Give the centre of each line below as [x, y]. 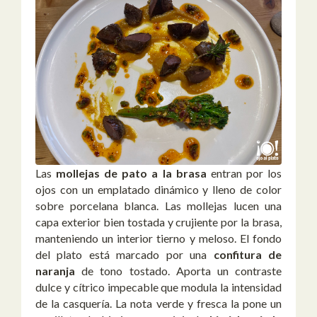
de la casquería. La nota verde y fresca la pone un [158, 304]
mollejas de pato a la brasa [131, 173]
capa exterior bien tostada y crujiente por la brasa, [158, 222]
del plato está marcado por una [125, 255]
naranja [55, 271]
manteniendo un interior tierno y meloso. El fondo [158, 238]
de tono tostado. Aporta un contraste [178, 271]
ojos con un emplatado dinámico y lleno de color [158, 190]
